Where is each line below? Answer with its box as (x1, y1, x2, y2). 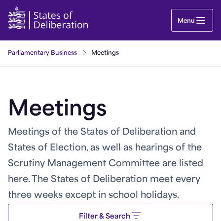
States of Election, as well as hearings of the (8, 144, 202, 153)
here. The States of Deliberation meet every (8, 175, 200, 184)
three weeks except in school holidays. (8, 191, 179, 200)
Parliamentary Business (8, 50, 77, 56)
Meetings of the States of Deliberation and (8, 128, 196, 137)
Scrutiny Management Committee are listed (8, 159, 203, 169)
